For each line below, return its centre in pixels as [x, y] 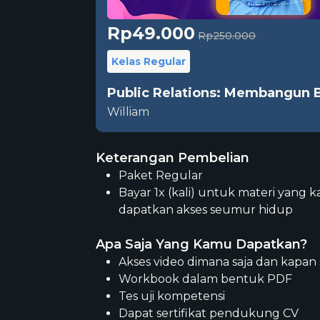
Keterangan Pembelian [173, 157]
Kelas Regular [149, 61]
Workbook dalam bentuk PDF [206, 279]
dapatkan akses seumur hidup [206, 209]
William [129, 111]
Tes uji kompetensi [172, 296]
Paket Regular [161, 175]
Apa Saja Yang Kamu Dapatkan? [202, 244]
